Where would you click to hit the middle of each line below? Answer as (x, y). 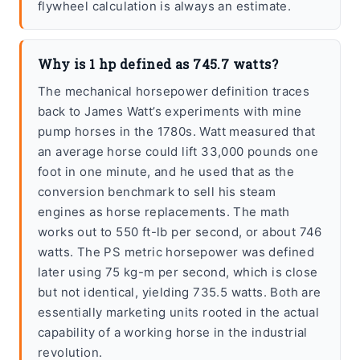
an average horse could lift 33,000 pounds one (178, 152)
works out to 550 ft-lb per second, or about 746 (180, 232)
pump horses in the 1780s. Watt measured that (177, 132)
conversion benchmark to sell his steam (157, 192)
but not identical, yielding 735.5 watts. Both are (180, 292)
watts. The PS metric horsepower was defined (176, 252)
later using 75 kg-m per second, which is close (178, 272)
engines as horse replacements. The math (164, 212)
